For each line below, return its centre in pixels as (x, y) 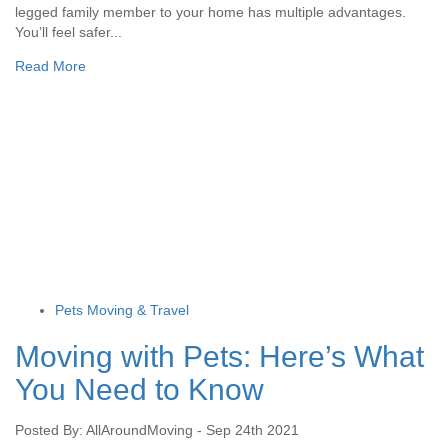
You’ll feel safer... (68, 31)
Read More (50, 65)
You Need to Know (139, 389)
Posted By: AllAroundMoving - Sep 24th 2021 (157, 429)
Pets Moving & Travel (122, 309)
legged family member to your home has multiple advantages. (210, 11)
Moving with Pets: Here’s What (219, 356)
